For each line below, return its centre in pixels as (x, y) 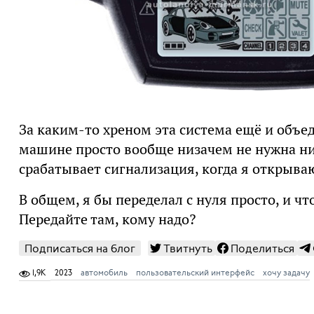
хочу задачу (286, 273)
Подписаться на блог (80, 249)
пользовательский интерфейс (195, 273)
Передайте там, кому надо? (107, 220)
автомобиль (104, 273)
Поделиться (262, 249)
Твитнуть (187, 249)
